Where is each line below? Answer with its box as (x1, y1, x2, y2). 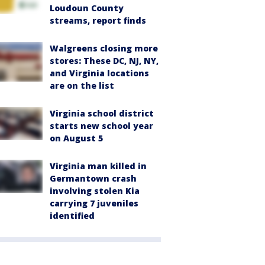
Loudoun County (50, 2, 124, 14)
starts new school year (50, 120, 153, 131)
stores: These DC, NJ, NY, (50, 55, 159, 66)
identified (50, 210, 95, 221)
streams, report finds (50, 15, 146, 26)
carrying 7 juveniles (50, 198, 138, 209)
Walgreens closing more (50, 43, 158, 54)
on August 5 (50, 132, 103, 144)
